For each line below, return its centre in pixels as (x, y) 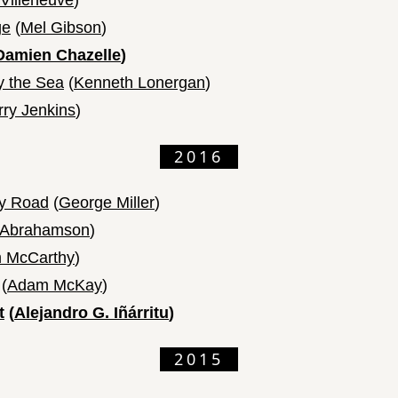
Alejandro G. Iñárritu (92, 313)
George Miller (107, 203)
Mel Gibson (61, 28)
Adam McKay (55, 286)
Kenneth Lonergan (139, 83)
